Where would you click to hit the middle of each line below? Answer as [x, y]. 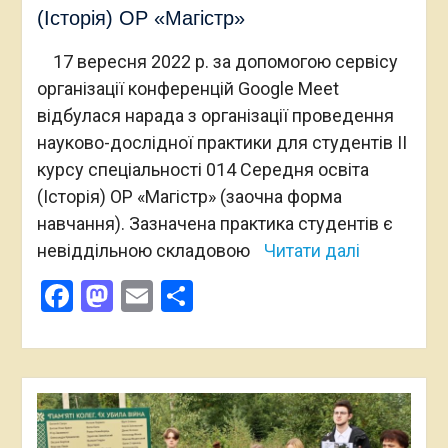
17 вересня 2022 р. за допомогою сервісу [217, 61]
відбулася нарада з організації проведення [215, 115]
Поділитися [277, 295]
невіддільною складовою [145, 250]
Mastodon [183, 295]
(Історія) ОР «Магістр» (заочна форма [189, 196]
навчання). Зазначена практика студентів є [214, 223]
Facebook [139, 295]
